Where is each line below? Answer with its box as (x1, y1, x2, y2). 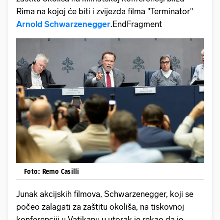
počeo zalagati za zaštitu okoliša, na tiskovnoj (16, 202, 184, 212)
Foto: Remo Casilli (24, 167, 80, 175)
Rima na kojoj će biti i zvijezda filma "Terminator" (16, 6, 193, 16)
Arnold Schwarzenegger (16, 19, 110, 29)
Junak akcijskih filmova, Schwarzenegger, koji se (16, 189, 193, 199)
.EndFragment (110, 19, 166, 29)
